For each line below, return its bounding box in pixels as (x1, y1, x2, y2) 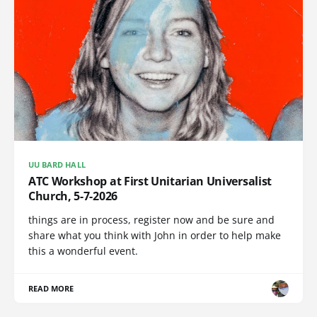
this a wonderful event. (28, 244, 138, 258)
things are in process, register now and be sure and (28, 213, 275, 227)
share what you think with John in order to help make (28, 229, 281, 243)
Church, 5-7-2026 (28, 188, 117, 204)
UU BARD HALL (28, 159, 86, 171)
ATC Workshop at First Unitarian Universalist (28, 173, 272, 190)
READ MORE (28, 283, 74, 294)
